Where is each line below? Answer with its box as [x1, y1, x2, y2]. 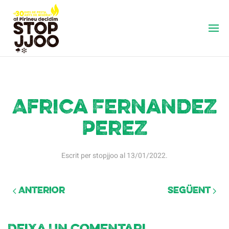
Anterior [16, 186, 65, 196]
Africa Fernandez [12, 98, 217, 119]
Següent [168, 186, 213, 196]
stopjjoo [93, 150, 118, 161]
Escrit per [61, 150, 93, 161]
